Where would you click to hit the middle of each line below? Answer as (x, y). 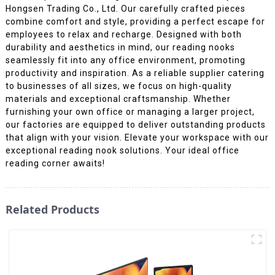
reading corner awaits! (55, 163)
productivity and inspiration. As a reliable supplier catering (135, 73)
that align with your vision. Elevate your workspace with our (137, 137)
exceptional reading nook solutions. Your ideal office (122, 150)
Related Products (52, 209)
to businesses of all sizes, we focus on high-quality (118, 86)
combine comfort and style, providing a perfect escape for (135, 21)
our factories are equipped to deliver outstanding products (135, 124)
